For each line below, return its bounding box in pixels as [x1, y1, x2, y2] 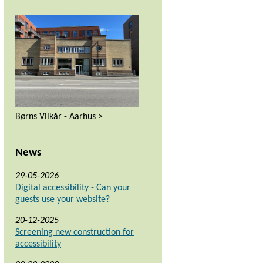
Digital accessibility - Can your [15, 183, 130, 193]
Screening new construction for [15, 228, 134, 238]
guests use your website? [15, 195, 110, 205]
